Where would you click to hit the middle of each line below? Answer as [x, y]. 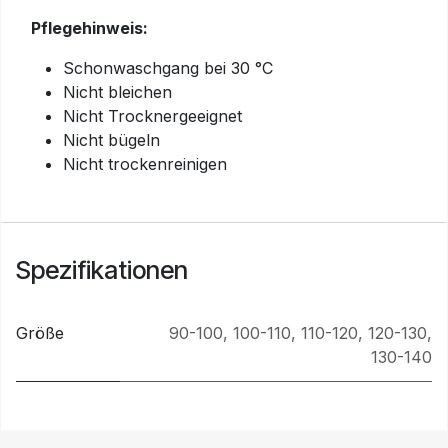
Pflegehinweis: [89, 28]
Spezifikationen [102, 270]
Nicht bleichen [117, 92]
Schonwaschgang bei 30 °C [168, 68]
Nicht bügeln [111, 140]
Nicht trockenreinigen [145, 164]
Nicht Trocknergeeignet [152, 116]
